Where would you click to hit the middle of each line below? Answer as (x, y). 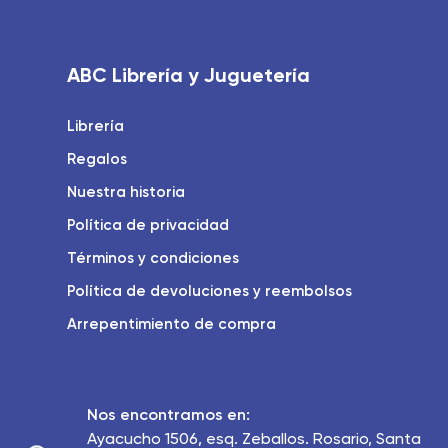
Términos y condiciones (153, 257)
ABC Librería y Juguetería (189, 74)
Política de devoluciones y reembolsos (210, 290)
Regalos (97, 158)
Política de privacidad (148, 224)
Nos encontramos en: (169, 414)
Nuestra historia (126, 191)
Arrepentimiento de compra (172, 323)
